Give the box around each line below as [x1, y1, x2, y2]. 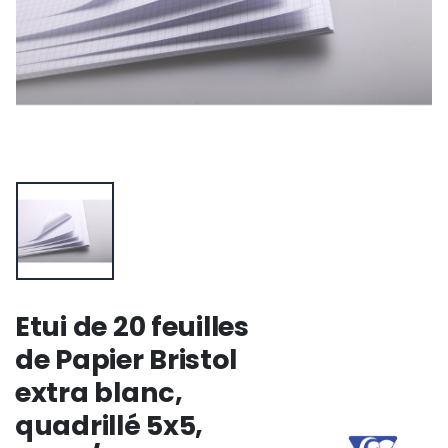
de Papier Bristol [15, 341, 237, 379]
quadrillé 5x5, [15, 407, 204, 445]
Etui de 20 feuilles [15, 308, 249, 346]
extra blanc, [15, 374, 183, 412]
